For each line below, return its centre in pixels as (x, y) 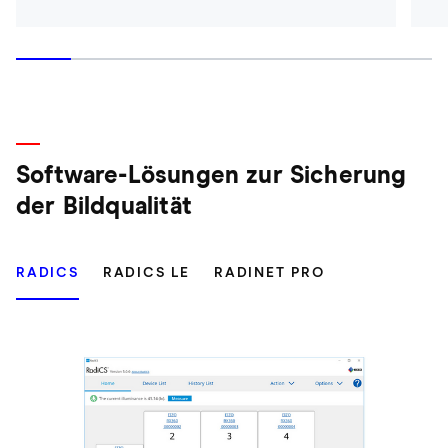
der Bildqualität (104, 206)
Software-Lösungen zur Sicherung (211, 175)
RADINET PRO (269, 272)
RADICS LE (146, 272)
